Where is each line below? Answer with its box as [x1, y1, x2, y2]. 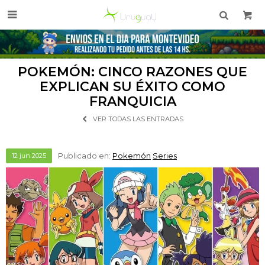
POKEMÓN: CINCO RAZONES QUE [18, 64, 247, 80]
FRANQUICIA [89, 93, 176, 109]
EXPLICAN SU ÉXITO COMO [40, 79, 225, 95]
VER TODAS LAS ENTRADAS [92, 115, 183, 123]
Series [153, 151, 177, 160]
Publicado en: [58, 151, 112, 160]
